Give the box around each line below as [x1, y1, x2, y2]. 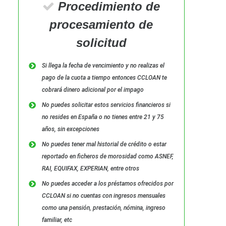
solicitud [76, 36, 127, 49]
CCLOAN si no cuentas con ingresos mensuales [41, 192, 165, 199]
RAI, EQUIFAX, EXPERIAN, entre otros [41, 165, 139, 172]
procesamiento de [49, 18, 153, 31]
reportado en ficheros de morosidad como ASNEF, [41, 153, 174, 160]
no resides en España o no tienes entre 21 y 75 [41, 114, 164, 121]
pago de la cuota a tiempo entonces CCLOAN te [41, 74, 167, 81]
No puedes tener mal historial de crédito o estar [41, 141, 166, 148]
